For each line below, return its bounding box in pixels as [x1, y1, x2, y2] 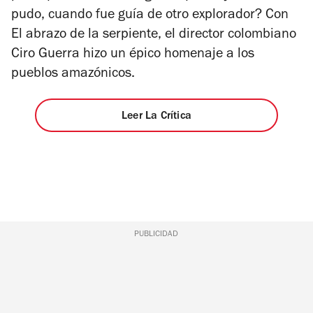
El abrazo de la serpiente [11, 29, 158, 43]
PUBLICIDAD [134, 231, 179, 240]
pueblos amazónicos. [11, 68, 135, 82]
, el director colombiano [158, 29, 296, 43]
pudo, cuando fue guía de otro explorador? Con [11, 9, 289, 24]
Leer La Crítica [121, 110, 191, 122]
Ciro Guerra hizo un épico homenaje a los [11, 48, 254, 63]
